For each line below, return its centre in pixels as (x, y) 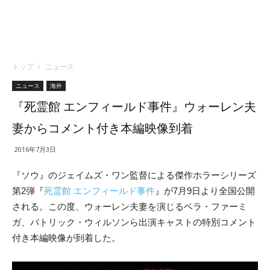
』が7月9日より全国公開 (205, 191)
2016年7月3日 (35, 149)
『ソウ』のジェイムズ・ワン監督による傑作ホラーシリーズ (134, 175)
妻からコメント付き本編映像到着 (102, 128)
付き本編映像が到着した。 (66, 238)
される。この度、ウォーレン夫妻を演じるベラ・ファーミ (130, 206)
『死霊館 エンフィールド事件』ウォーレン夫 (134, 107)
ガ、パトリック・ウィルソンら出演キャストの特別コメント (134, 222)
